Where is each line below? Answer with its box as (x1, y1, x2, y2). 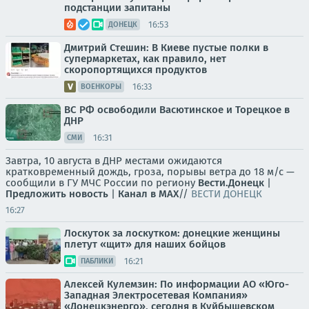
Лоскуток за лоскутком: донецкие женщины (64, 227, 280, 239)
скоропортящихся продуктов (64, 63, 207, 76)
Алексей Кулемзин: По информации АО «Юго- (64, 278, 289, 290)
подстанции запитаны (64, 1, 170, 14)
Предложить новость (6, 188, 108, 200)
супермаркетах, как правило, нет (64, 52, 226, 65)
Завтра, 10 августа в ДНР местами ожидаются (6, 154, 222, 167)
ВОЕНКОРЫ (81, 82, 121, 91)
